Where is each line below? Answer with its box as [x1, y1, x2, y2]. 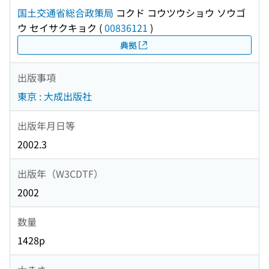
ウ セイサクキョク [17, 20, 97, 35]
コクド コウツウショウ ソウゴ [113, 5, 246, 20]
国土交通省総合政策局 [17, 5, 113, 20]
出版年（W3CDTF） [17, 166, 103, 181]
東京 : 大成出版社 [17, 89, 92, 104]
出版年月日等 [17, 118, 75, 133]
